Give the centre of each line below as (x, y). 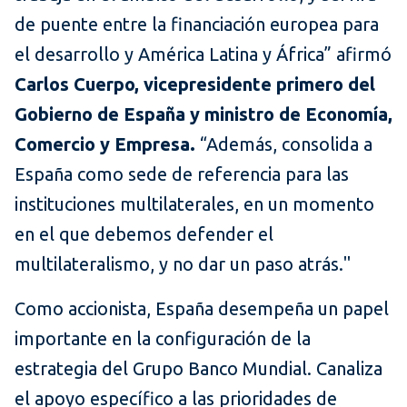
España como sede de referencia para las (182, 174)
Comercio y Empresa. (105, 144)
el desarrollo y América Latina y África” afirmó (203, 55)
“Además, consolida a (284, 144)
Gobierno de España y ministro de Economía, (203, 114)
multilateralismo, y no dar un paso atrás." (183, 264)
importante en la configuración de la (163, 339)
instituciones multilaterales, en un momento (194, 204)
